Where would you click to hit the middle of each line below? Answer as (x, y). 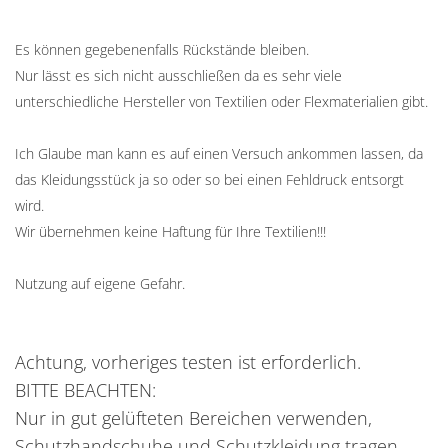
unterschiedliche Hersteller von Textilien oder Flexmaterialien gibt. (221, 101)
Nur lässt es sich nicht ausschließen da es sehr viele (178, 75)
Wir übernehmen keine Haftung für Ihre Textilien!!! (170, 231)
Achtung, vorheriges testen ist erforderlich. (188, 362)
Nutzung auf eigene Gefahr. (100, 283)
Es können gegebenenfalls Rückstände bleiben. (162, 49)
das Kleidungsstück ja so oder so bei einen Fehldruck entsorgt (209, 179)
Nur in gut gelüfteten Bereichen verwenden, (193, 418)
